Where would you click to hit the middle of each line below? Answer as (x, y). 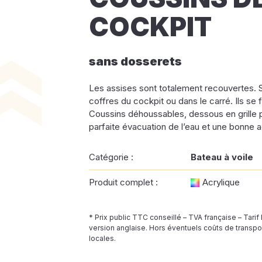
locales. (102, 238)
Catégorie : (111, 157)
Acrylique (221, 182)
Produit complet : (123, 182)
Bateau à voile (222, 157)
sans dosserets (135, 61)
